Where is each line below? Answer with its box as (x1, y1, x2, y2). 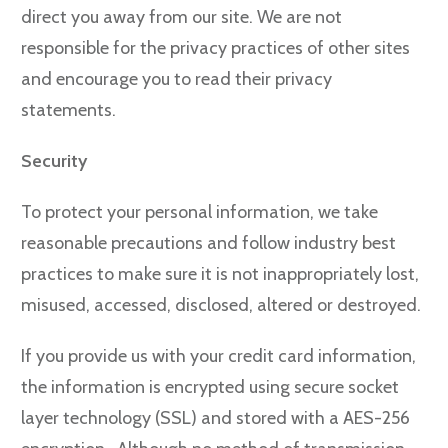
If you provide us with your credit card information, (21, 345, 416, 367)
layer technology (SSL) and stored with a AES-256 (21, 407, 410, 429)
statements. (21, 99, 116, 121)
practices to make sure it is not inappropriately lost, (21, 263, 419, 285)
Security (21, 150, 87, 172)
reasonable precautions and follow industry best (21, 232, 396, 254)
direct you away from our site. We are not (21, 6, 342, 28)
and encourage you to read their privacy (21, 68, 332, 90)
